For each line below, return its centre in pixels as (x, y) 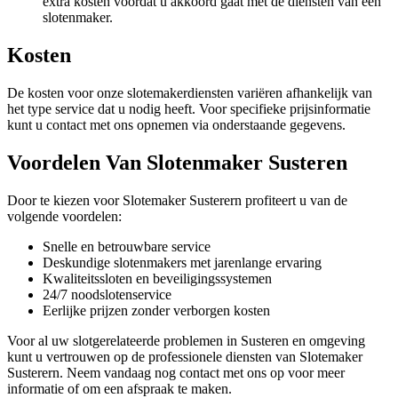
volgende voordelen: (64, 216)
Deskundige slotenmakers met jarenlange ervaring (182, 262)
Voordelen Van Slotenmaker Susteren (177, 162)
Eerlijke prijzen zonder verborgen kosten (156, 310)
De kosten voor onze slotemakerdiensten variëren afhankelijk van (190, 92)
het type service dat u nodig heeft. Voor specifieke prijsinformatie (189, 108)
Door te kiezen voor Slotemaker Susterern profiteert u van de (177, 200)
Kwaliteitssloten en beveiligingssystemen (157, 278)
